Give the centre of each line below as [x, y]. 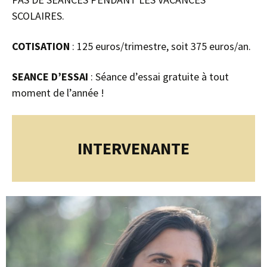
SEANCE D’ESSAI [51, 76]
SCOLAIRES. [38, 15]
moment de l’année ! [58, 92]
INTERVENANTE [133, 148]
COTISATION [42, 46]
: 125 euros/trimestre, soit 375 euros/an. [162, 46]
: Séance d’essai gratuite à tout [160, 76]
